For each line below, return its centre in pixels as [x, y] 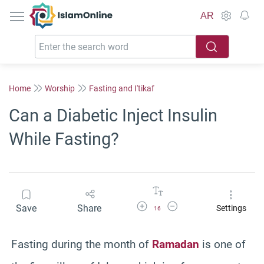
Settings [231, 208]
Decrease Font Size [195, 204]
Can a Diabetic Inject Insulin [113, 115]
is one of [222, 244]
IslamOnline [96, 9]
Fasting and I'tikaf [122, 88]
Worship [60, 88]
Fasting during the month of [82, 244]
